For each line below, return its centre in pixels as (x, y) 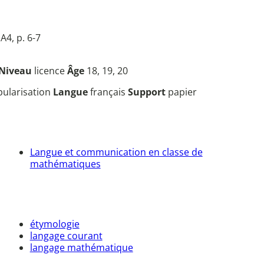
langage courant (66, 235)
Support (148, 92)
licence (51, 71)
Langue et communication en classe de (116, 152)
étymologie (55, 224)
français (109, 92)
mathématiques (65, 164)
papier (182, 92)
